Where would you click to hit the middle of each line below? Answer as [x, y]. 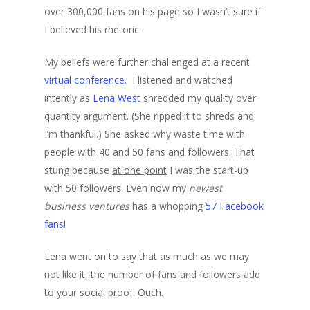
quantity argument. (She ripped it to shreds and [149, 116]
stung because [78, 170]
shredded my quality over [198, 98]
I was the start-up [208, 170]
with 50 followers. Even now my [117, 188]
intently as [69, 98]
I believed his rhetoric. [93, 30]
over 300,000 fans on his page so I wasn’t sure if [153, 12]
